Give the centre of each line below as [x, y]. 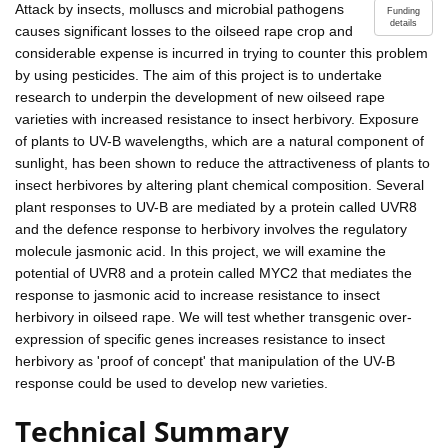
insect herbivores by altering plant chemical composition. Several [219, 184]
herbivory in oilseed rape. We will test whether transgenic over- [213, 316]
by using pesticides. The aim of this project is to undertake [198, 74]
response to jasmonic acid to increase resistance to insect [197, 294]
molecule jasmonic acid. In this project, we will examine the [200, 250]
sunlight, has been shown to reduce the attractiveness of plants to [222, 162]
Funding [403, 10]
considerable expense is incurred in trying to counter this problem [221, 52]
